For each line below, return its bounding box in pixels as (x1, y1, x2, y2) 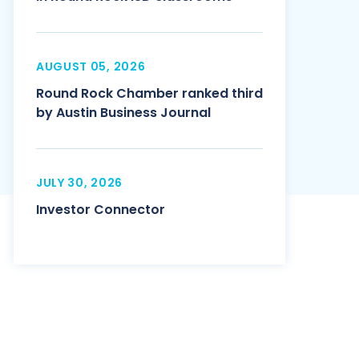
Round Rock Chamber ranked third (35, 84, 263, 103)
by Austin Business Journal (35, 103, 211, 122)
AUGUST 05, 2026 (35, 58, 146, 75)
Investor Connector (35, 200, 165, 219)
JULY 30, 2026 (35, 175, 123, 191)
